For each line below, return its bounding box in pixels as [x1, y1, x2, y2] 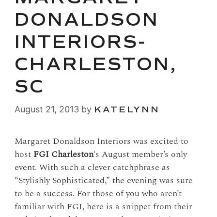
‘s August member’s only [93, 148, 187, 161]
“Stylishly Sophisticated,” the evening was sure [15, 174, 193, 187]
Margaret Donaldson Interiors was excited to [15, 135, 188, 148]
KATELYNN [94, 104, 160, 115]
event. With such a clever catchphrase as [15, 161, 170, 174]
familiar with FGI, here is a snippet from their [15, 200, 192, 214]
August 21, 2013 [15, 104, 79, 115]
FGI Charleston [33, 148, 93, 161]
